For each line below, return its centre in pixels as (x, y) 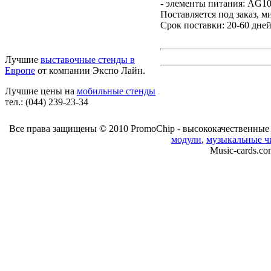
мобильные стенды (116, 91)
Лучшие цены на (41, 91)
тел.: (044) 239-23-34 (47, 102)
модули (186, 139)
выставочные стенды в (88, 60)
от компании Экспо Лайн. (90, 71)
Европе (20, 71)
